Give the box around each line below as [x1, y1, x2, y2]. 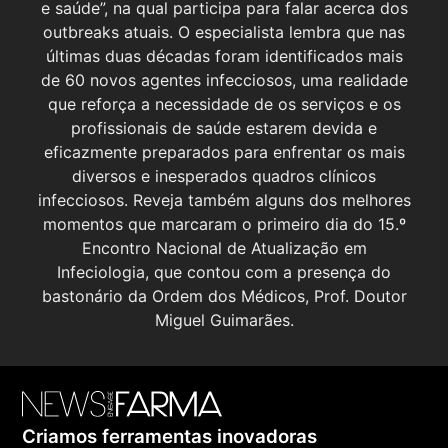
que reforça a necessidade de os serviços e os [47, 93, 401, 114]
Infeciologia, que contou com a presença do [57, 261, 391, 282]
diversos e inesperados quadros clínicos [72, 165, 376, 186]
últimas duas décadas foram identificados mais [45, 45, 403, 66]
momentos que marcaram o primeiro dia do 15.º [42, 213, 406, 234]
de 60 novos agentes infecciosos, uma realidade [40, 69, 408, 90]
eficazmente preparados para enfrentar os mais [43, 141, 405, 162]
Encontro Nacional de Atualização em [81, 237, 367, 258]
